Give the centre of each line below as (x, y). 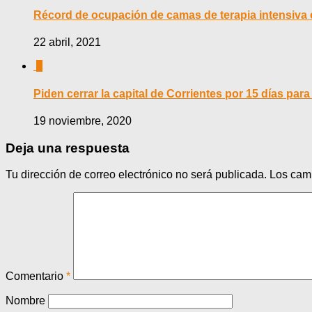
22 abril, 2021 (67, 42)
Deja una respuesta (68, 148)
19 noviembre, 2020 (83, 120)
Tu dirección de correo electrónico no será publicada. (136, 175)
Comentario (36, 276)
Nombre (25, 301)
